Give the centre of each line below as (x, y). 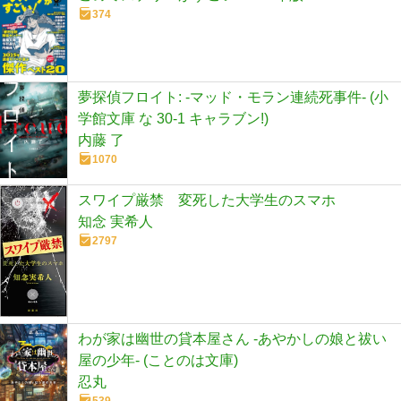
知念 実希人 (115, 222)
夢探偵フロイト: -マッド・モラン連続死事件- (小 (233, 98)
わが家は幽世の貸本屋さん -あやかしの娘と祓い (232, 339)
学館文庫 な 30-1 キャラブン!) (173, 119)
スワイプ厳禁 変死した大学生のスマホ (207, 200)
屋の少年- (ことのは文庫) (158, 361)
